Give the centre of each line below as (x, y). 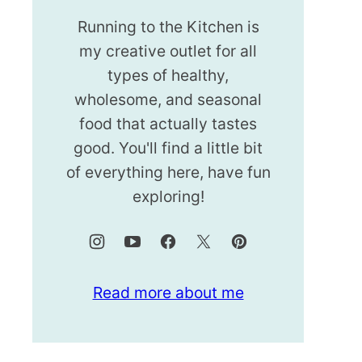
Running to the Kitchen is (168, 27)
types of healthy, (168, 75)
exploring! (168, 196)
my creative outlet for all (168, 51)
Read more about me (168, 293)
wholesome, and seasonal (168, 99)
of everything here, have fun (168, 172)
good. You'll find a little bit (168, 148)
